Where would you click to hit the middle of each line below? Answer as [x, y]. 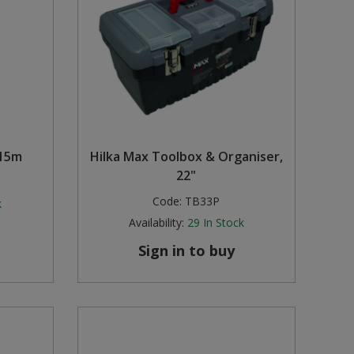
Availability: [156, 223]
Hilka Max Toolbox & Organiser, [186, 157]
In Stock [223, 223]
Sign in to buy [186, 251]
